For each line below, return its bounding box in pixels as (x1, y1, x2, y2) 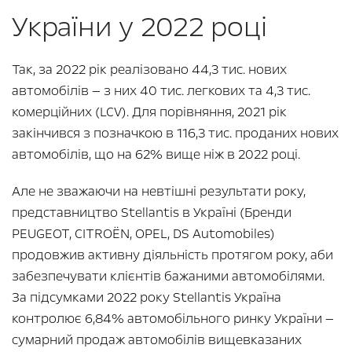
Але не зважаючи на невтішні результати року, (12, 181, 306, 200)
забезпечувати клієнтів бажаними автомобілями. (12, 266, 324, 285)
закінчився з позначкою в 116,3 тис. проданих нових (12, 123, 339, 142)
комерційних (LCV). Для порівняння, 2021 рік (12, 102, 287, 121)
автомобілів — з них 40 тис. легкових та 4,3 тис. (12, 81, 310, 100)
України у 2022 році (12, 7, 267, 46)
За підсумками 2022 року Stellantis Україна (12, 288, 281, 306)
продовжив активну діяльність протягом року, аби (12, 245, 333, 264)
